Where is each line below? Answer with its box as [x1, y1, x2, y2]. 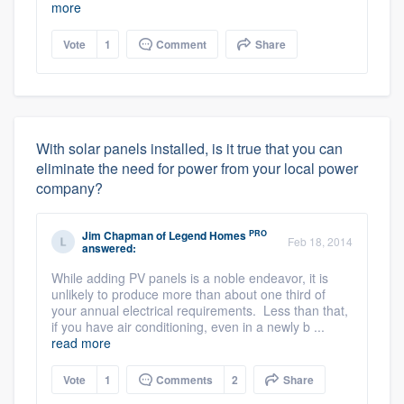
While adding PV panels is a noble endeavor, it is [51, 269, 328, 288]
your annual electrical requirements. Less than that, [51, 301, 348, 320]
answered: [82, 240, 136, 257]
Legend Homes [169, 227, 246, 244]
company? [36, 178, 103, 199]
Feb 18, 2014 [288, 234, 353, 250]
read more [51, 334, 111, 353]
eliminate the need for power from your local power [36, 158, 358, 179]
